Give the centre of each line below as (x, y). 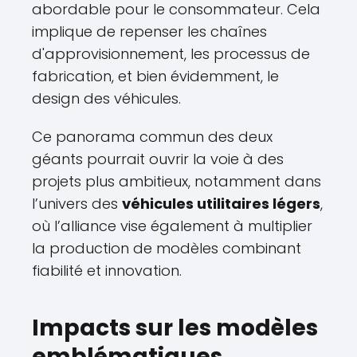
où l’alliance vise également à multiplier (172, 226)
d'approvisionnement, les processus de (171, 54)
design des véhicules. (106, 99)
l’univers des (77, 204)
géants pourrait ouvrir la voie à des (158, 159)
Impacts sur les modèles (175, 328)
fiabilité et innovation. (107, 271)
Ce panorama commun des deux (152, 137)
